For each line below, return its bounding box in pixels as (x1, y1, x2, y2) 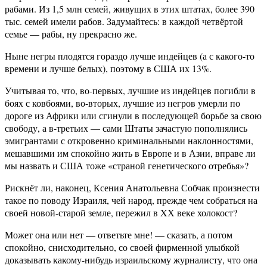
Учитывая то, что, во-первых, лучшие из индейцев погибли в (5, 84, 256, 97)
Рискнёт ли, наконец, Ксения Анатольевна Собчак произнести (5, 181, 260, 194)
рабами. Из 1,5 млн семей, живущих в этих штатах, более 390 (5, 2, 254, 15)
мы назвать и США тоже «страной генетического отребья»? (5, 159, 249, 172)
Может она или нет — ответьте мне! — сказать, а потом (5, 228, 232, 241)
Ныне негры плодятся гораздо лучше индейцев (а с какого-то (5, 49, 254, 63)
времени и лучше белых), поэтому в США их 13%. (5, 62, 212, 75)
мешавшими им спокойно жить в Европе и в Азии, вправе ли (5, 147, 256, 160)
